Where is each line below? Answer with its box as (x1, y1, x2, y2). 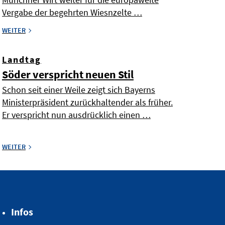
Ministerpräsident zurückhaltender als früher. (2, 96, 173, 108)
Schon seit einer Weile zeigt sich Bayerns (2, 84, 155, 96)
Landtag (2, 54, 41, 66)
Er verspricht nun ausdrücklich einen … (2, 109, 151, 121)
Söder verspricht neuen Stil (2, 67, 134, 82)
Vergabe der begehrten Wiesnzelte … (2, 7, 142, 19)
